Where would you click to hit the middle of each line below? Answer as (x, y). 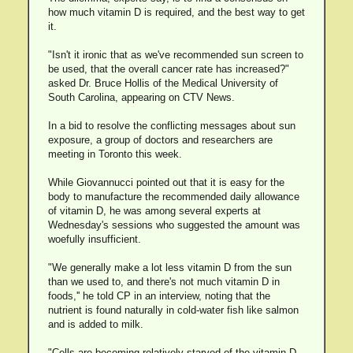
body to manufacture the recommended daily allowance (173, 197)
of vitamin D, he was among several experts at (154, 211)
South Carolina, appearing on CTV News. (141, 97)
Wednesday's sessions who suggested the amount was (174, 225)
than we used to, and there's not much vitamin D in (163, 282)
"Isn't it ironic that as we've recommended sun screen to (175, 55)
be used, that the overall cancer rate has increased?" (168, 69)
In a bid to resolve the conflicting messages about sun (171, 126)
